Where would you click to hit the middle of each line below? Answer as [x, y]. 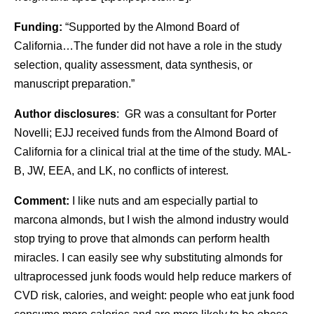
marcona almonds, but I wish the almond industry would [151, 220]
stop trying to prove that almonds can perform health [142, 239]
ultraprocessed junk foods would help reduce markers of [152, 277]
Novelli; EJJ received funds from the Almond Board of [146, 133]
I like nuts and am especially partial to [164, 201]
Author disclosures [65, 114]
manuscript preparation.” [74, 84]
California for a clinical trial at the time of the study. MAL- [152, 152]
